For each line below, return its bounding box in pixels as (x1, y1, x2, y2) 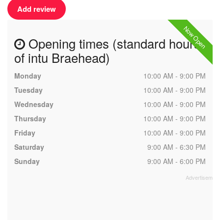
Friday (14, 128, 35, 137)
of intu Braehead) (14, 49, 110, 66)
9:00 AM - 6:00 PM (147, 156, 206, 166)
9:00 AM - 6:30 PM (147, 142, 206, 152)
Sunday (14, 156, 40, 166)
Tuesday (14, 85, 43, 95)
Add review (17, 3, 56, 14)
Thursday (14, 113, 46, 123)
